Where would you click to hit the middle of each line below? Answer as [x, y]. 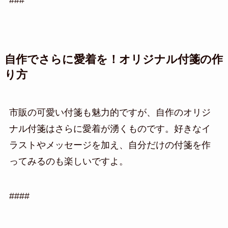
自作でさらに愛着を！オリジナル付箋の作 [113, 60]
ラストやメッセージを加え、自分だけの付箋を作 [110, 145]
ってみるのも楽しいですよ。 [68, 162]
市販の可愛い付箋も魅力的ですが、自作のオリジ [110, 113]
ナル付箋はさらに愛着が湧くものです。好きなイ [110, 129]
